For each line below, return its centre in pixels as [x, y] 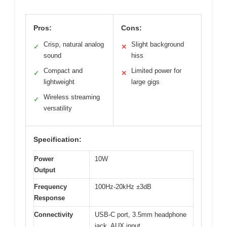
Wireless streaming [72, 97]
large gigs [145, 82]
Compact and [63, 71]
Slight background [158, 45]
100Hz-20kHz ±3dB [123, 187]
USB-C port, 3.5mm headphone [141, 215]
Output [45, 170]
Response [49, 198]
